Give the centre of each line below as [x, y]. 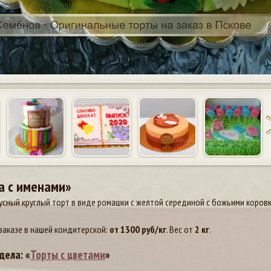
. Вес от [180, 229]
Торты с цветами [67, 254]
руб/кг [153, 229]
